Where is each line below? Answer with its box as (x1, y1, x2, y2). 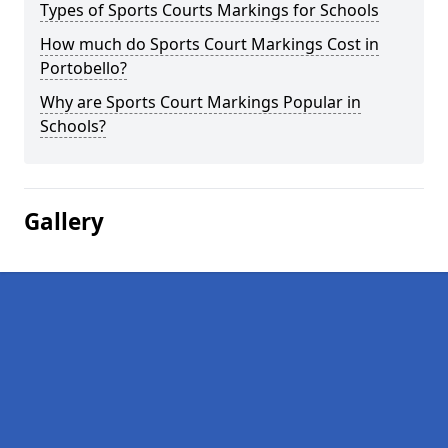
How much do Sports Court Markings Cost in (40, 33, 379, 55)
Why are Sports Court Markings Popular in (40, 91, 361, 113)
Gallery (24, 206, 104, 237)
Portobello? (40, 57, 127, 79)
